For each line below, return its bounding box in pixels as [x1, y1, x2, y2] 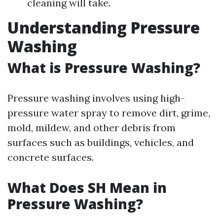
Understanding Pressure [7, 17, 200, 38]
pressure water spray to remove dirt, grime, [7, 107, 210, 119]
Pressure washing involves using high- [7, 92, 185, 104]
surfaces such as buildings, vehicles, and [7, 136, 194, 148]
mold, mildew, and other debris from [7, 121, 176, 134]
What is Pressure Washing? [7, 58, 200, 77]
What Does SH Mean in [7, 178, 167, 197]
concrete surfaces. [7, 151, 94, 163]
